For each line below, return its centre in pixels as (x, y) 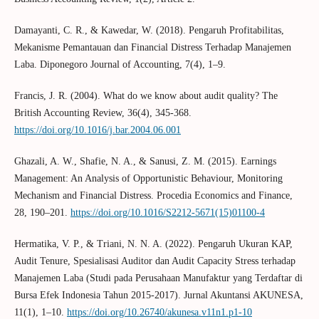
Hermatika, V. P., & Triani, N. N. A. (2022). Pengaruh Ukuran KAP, (153, 244)
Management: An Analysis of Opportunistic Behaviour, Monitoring (148, 179)
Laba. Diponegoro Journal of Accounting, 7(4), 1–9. (120, 65)
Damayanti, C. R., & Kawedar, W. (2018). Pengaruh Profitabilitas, (149, 31)
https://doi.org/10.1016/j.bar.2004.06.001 (97, 130)
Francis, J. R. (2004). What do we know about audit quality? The (146, 96)
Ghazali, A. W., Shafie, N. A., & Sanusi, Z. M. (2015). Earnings (145, 162)
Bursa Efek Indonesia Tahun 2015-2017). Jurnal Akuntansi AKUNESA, (158, 296)
